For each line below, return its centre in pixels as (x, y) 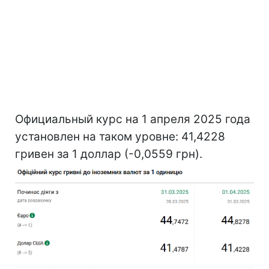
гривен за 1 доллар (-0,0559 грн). (109, 154)
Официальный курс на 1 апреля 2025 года (133, 119)
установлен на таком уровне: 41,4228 (120, 137)
